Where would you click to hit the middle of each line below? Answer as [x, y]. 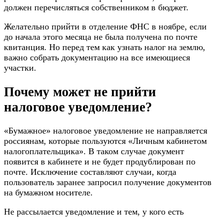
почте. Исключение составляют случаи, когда [90, 172]
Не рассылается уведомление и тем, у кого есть [94, 212]
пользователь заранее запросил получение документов [108, 182]
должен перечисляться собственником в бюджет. [96, 8]
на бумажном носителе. [48, 193]
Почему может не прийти [80, 92]
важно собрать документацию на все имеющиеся [97, 58]
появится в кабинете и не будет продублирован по [100, 162]
